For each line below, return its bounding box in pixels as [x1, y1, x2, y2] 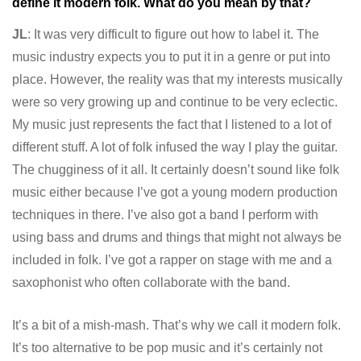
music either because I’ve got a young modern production [12, 185, 338, 200]
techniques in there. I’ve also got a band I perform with [12, 208, 318, 222]
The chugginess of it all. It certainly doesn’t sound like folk [12, 163, 339, 177]
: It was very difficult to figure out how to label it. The [27, 27, 319, 42]
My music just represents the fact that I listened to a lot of [12, 118, 331, 132]
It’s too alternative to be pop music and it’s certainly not [12, 341, 322, 355]
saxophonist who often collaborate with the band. [12, 276, 293, 290]
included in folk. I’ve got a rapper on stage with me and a [12, 253, 332, 268]
